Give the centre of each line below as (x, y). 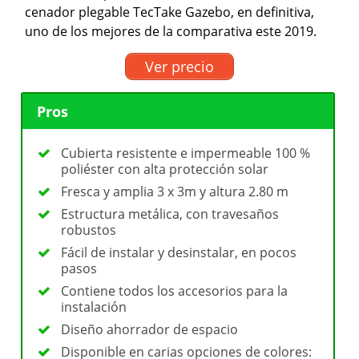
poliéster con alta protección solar (165, 169)
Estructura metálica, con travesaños (170, 214)
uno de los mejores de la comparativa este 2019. (171, 32)
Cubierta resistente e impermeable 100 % (186, 153)
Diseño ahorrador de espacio (150, 329)
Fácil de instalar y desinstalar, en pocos (179, 252)
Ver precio (180, 66)
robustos (89, 230)
